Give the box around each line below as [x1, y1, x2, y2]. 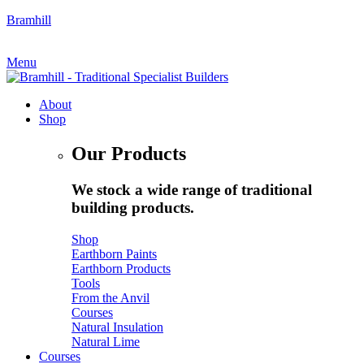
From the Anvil [71, 290, 149, 305]
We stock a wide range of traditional [71, 180, 312, 198]
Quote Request [86, 41, 162, 54]
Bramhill [6, 13, 51, 27]
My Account [6, 41, 71, 54]
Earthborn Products [71, 261, 171, 275]
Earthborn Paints [71, 246, 157, 261]
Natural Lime [71, 334, 140, 349]
